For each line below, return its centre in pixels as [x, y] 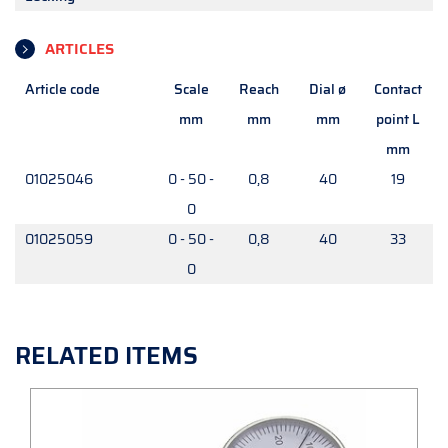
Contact [397, 89]
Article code [62, 89]
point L [397, 119]
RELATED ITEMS [106, 356]
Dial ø [327, 89]
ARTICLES [79, 49]
